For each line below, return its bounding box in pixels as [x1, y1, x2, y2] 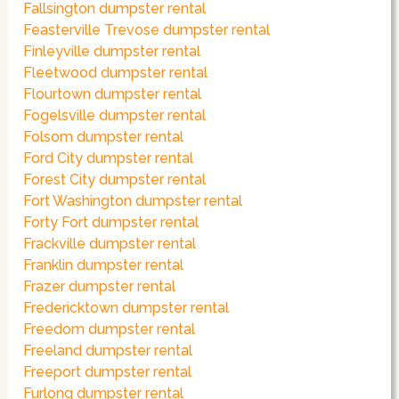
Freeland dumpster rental [23, 342, 193, 360]
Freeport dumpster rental [23, 363, 192, 381]
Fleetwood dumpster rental [23, 64, 208, 82]
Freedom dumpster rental [23, 321, 196, 338]
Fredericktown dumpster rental [23, 299, 230, 317]
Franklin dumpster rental [23, 256, 184, 274]
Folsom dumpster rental [23, 128, 184, 146]
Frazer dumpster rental [23, 278, 176, 296]
